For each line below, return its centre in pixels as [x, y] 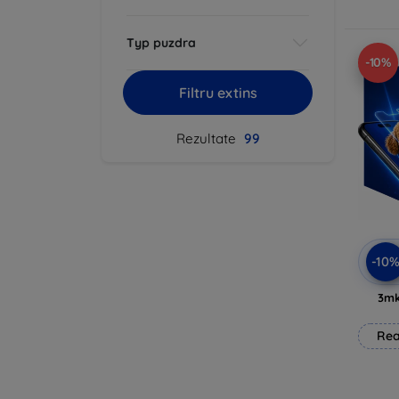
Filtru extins [218, 93]
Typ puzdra [161, 42]
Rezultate [208, 138]
